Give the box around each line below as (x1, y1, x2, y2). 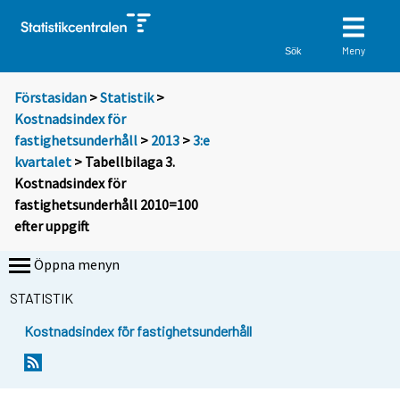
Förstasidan (14, 88, 87, 107)
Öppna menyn (34, 255, 120, 274)
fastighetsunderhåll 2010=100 (14, 196, 198, 214)
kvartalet (14, 153, 71, 171)
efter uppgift (14, 217, 89, 236)
